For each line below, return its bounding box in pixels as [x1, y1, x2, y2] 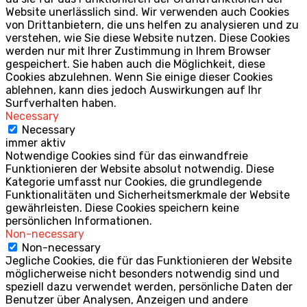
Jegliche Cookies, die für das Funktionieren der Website [5, 254, 292, 267]
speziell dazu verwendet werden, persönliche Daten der [5, 280, 293, 293]
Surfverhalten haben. [5, 96, 116, 110]
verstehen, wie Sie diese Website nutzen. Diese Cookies [5, 31, 290, 45]
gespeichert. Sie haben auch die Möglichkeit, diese [5, 57, 265, 71]
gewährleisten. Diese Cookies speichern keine [5, 201, 239, 214]
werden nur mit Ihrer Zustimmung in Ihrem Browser [5, 44, 271, 58]
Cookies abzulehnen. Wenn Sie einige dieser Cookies [5, 70, 273, 84]
